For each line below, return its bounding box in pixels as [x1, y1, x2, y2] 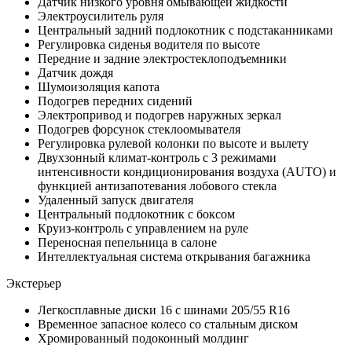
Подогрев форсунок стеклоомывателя [38, 122, 240, 136]
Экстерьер [6, 276, 61, 290]
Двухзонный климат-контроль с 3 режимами [38, 150, 277, 164]
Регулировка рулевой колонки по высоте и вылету [38, 136, 309, 150]
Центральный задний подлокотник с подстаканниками [38, 23, 333, 37]
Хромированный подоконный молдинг [38, 331, 249, 345]
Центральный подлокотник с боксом [38, 207, 235, 221]
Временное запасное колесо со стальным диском [38, 317, 298, 331]
